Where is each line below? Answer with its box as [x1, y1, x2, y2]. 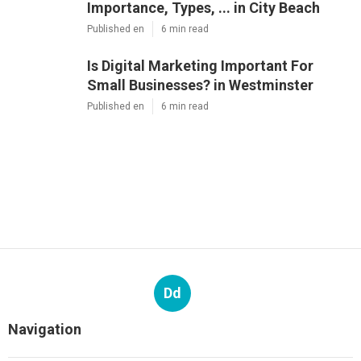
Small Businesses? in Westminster [87, 77, 313, 94]
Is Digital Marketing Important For [87, 57, 313, 75]
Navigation [8, 321, 81, 338]
